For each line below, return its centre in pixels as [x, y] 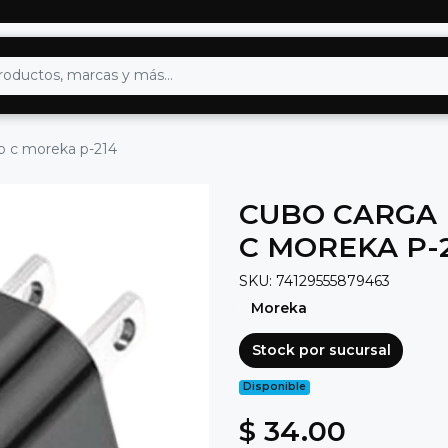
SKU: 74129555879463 [314, 281]
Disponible [275, 387]
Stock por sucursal [321, 349]
